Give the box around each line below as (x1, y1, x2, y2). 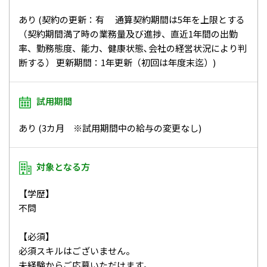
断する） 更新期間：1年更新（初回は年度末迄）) (18, 56, 216, 69)
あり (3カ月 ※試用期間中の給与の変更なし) (18, 122, 201, 135)
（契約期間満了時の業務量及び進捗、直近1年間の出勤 (18, 27, 238, 41)
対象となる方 (36, 160, 90, 173)
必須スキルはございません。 (18, 244, 135, 257)
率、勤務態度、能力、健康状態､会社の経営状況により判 (18, 42, 247, 55)
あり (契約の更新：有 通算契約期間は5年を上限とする (18, 13, 245, 26)
